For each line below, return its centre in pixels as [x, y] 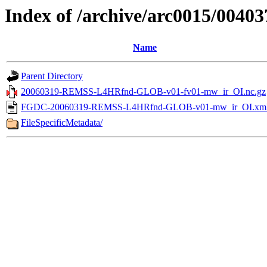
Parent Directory [52, 76]
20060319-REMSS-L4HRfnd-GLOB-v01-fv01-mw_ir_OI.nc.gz [143, 92]
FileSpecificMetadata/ [62, 123]
